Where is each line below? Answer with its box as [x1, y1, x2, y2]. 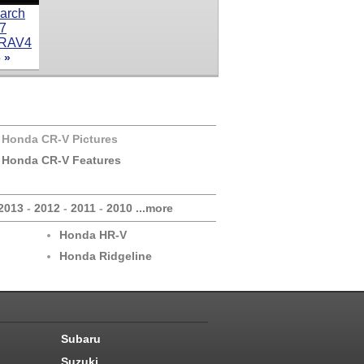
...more [136, 201, 173, 214]
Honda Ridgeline [59, 249, 152, 262]
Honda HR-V [59, 228, 127, 241]
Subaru [61, 332, 101, 345]
